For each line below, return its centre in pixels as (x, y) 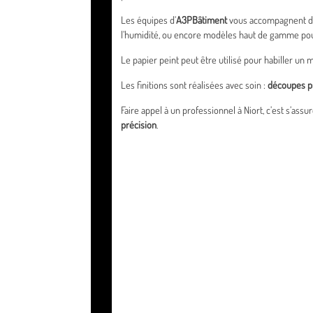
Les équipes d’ (148, 20)
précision (138, 125)
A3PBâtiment (201, 20)
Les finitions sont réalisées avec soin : (194, 85)
